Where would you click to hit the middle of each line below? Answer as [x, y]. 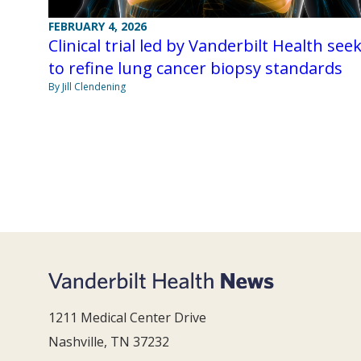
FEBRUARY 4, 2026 [98, 27]
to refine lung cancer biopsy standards [195, 68]
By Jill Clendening [87, 87]
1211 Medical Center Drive [127, 318]
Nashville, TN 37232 [109, 342]
